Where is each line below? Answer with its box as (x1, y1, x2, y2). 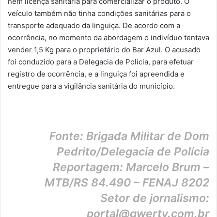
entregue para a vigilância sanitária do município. (8, 81, 175, 91)
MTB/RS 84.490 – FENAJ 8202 (45, 176, 209, 190)
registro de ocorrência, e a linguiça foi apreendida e (8, 69, 185, 79)
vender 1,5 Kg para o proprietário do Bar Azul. (8, 45, 165, 55)
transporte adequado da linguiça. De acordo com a (8, 21, 180, 31)
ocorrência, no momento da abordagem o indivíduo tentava (8, 33, 209, 43)
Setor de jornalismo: (100, 191, 209, 205)
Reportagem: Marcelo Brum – (53, 160, 209, 174)
